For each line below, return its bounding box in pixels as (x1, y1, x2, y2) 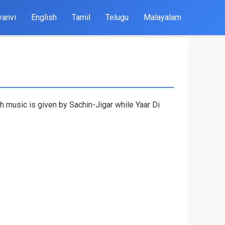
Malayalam (144, 13, 181, 22)
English (31, 13, 57, 22)
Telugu (105, 13, 129, 22)
